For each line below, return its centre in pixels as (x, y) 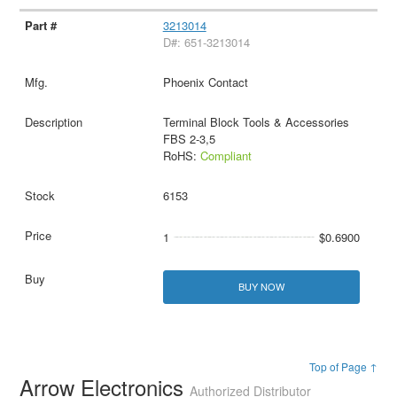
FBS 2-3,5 (189, 139)
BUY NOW (261, 287)
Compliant (226, 156)
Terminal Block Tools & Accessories (256, 122)
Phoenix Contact (205, 82)
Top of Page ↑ (343, 366)
